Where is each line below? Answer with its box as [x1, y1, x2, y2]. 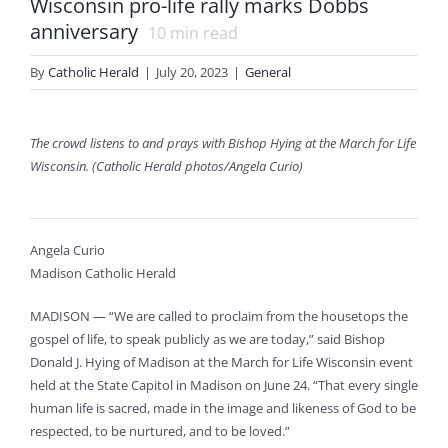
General [245, 63, 291, 81]
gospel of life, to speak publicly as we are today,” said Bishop [29, 330, 385, 349]
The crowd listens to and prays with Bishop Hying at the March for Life [29, 134, 416, 153]
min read [166, 22, 238, 44]
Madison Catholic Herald [29, 264, 176, 283]
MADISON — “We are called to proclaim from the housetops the [29, 307, 408, 326]
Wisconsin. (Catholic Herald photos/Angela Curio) [29, 157, 303, 176]
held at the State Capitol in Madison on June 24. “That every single [29, 376, 418, 395]
